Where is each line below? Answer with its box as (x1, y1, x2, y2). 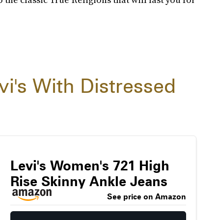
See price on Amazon (107, 192, 186, 201)
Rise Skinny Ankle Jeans (10, 173, 167, 190)
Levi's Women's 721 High (10, 157, 169, 174)
